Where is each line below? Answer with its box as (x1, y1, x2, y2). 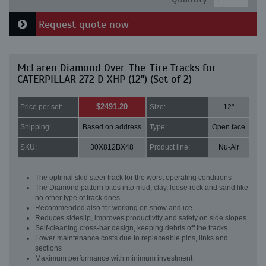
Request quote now (36, 18, 129, 31)
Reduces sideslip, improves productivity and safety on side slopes (35, 214, 246, 223)
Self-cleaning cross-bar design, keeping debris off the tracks (35, 224, 227, 233)
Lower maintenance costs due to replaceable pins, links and (35, 234, 228, 243)
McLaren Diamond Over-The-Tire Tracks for (17, 61, 216, 75)
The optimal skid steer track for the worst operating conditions (35, 173, 232, 182)
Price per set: (20, 103, 62, 112)
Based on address (83, 123, 141, 132)
